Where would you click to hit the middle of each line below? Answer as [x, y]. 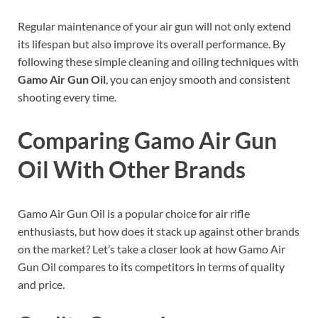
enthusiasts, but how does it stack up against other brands [159, 231]
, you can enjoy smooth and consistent [198, 79]
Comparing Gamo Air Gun [147, 141]
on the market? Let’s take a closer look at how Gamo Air [152, 249]
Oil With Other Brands [132, 170]
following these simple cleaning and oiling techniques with [158, 61]
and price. [41, 285]
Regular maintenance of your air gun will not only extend [154, 26]
